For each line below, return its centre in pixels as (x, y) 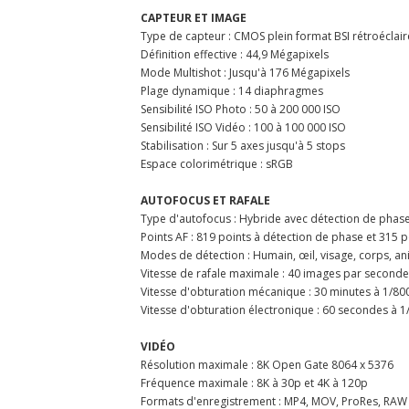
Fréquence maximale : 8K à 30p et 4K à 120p (254, 383)
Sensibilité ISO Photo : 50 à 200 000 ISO (241, 109)
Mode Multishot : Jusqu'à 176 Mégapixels (245, 72)
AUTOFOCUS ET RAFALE (205, 200)
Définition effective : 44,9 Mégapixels (235, 54)
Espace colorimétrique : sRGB (217, 163)
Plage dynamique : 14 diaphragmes (232, 90)
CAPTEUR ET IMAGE (194, 17)
